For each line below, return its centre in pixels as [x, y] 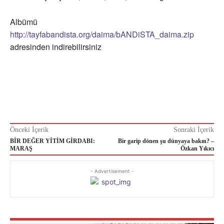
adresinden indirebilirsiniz [56, 47]
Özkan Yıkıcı [197, 149]
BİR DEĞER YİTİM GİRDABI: [52, 141]
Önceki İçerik [29, 130]
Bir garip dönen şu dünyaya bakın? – [166, 141]
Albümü [24, 22]
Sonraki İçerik [193, 130]
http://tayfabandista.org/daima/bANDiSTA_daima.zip [102, 34]
